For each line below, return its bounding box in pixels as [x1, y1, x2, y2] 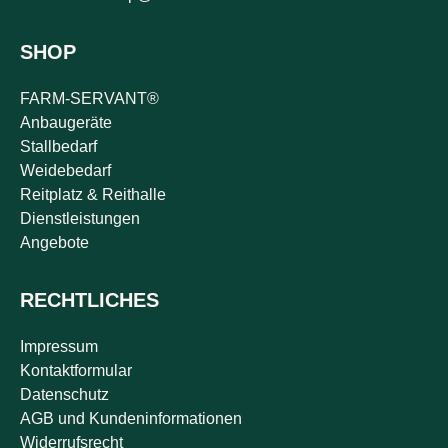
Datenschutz [20, 386, 109, 403]
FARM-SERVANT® [20, 90, 159, 107]
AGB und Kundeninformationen [20, 410, 242, 427]
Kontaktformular [20, 362, 132, 379]
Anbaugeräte [20, 114, 112, 131]
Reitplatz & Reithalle [20, 186, 166, 203]
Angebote [20, 234, 89, 251]
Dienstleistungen [20, 210, 140, 227]
